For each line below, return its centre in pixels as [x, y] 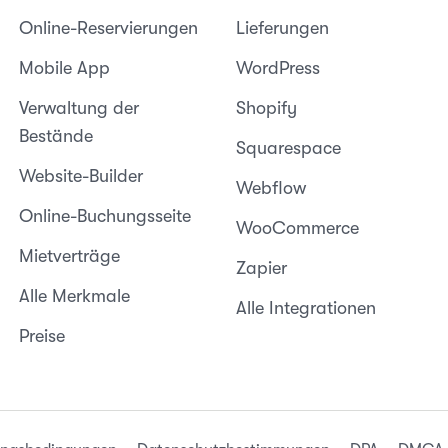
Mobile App [64, 68]
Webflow [270, 188]
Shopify [266, 108]
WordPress [277, 68]
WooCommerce [297, 228]
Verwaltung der [78, 108]
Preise [41, 336]
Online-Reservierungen [108, 28]
